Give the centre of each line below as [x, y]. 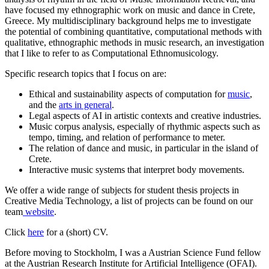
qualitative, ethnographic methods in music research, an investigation [134, 43]
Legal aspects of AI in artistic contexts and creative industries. [145, 116]
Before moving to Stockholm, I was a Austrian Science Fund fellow [133, 253]
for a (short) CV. [76, 232]
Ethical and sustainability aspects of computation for [128, 94]
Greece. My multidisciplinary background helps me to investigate [128, 21]
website [38, 212]
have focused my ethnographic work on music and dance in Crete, [130, 10]
